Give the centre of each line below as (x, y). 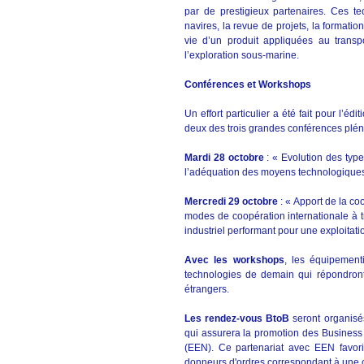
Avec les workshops (234, 260)
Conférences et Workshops (248, 84)
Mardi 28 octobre (224, 158)
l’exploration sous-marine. (243, 55)
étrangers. (208, 289)
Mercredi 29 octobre (232, 201)
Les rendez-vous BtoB (237, 318)
